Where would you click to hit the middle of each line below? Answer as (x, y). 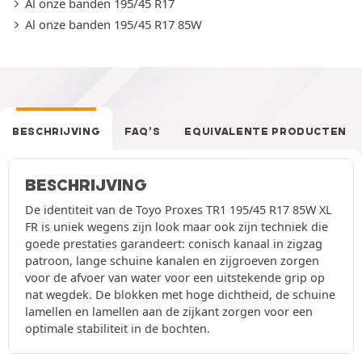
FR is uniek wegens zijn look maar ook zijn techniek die (177, 227)
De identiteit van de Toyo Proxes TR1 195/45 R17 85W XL (179, 210)
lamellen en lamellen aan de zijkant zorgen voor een (169, 312)
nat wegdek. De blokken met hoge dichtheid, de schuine (180, 295)
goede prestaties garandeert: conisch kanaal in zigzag (174, 244)
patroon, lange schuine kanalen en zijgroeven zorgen (172, 261)
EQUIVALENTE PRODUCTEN (266, 132)
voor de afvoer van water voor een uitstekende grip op (175, 278)
